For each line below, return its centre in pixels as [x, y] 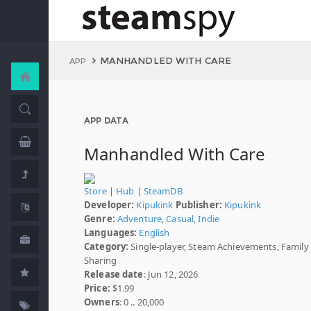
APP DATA [106, 120]
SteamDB [163, 191]
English [154, 233]
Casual [180, 219]
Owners [102, 302]
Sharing [100, 260]
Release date [114, 274]
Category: [107, 246]
